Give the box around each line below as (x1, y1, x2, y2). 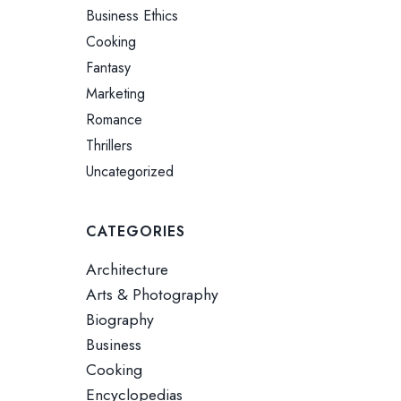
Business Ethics (86, 5, 179, 26)
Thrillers (86, 135, 133, 156)
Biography (86, 308, 155, 331)
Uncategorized (86, 161, 175, 182)
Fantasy (86, 57, 132, 78)
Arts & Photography (86, 283, 219, 306)
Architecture (86, 258, 169, 281)
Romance (86, 109, 143, 130)
